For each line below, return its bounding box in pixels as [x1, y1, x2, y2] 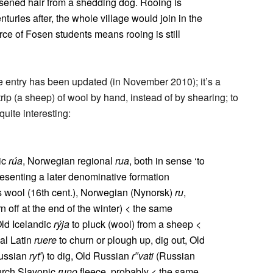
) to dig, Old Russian [41, 249, 132, 263]
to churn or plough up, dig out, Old [57, 233, 205, 247]
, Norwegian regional [23, 154, 115, 168]
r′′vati [132, 249, 154, 263]
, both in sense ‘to [129, 154, 205, 168]
